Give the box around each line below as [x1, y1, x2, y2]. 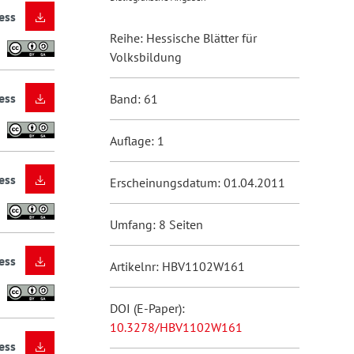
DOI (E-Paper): [109, 300, 185, 316]
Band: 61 [109, 91, 158, 107]
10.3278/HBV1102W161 [109, 319, 243, 335]
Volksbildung [109, 49, 182, 65]
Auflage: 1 [109, 133, 164, 149]
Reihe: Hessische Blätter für [109, 30, 257, 46]
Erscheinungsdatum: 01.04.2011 [109, 175, 285, 190]
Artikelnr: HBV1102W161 [109, 258, 245, 274]
